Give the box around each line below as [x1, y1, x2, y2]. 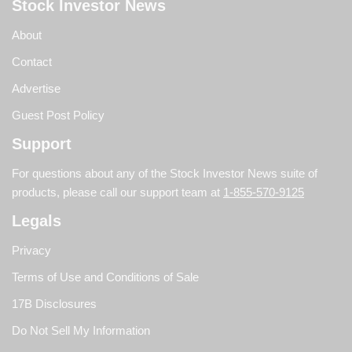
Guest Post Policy [12, 108, 104, 122]
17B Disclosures [12, 297, 97, 310]
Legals [12, 212, 61, 229]
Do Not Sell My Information [12, 324, 150, 337]
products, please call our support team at [12, 185, 223, 199]
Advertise [12, 82, 60, 95]
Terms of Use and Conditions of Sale [12, 270, 199, 284]
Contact [12, 55, 52, 68]
